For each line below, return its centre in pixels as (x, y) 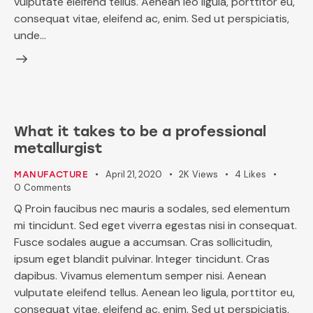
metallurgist (58, 148)
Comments (47, 187)
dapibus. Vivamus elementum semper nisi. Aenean (140, 276)
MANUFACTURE (51, 174)
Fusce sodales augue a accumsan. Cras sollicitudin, (143, 242)
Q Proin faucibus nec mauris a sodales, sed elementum (152, 209)
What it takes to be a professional (140, 131)
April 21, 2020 (134, 174)
